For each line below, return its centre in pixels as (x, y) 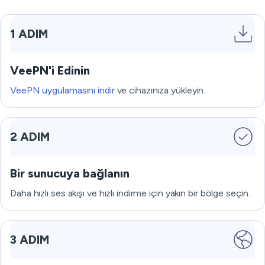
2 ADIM (30, 137)
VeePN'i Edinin (50, 70)
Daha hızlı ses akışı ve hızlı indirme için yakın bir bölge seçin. (130, 193)
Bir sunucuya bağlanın (70, 173)
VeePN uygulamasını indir (62, 90)
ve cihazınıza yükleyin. (160, 90)
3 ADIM (30, 240)
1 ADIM (29, 34)
